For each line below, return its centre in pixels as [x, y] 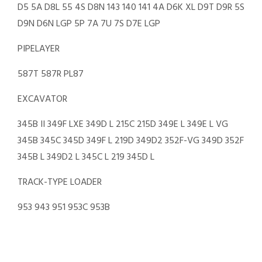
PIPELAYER [39, 49]
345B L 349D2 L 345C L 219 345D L [86, 157]
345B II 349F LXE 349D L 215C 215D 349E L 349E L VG [123, 125]
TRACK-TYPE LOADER [60, 182]
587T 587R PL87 [51, 74]
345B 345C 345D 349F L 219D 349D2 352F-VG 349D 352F [131, 141]
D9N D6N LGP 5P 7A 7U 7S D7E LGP [89, 24]
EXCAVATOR [42, 99]
